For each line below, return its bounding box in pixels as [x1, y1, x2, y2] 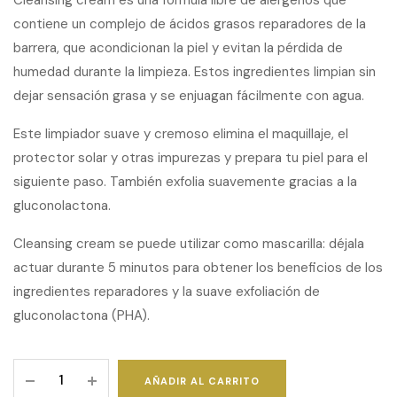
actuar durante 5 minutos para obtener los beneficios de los [13, 259, 383, 276]
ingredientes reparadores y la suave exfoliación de [13, 283, 320, 300]
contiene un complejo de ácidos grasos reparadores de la [13, 15, 366, 33]
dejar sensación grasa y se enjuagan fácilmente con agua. [13, 87, 364, 105]
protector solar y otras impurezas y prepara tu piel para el [13, 149, 368, 167]
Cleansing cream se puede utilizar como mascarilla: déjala [13, 235, 364, 253]
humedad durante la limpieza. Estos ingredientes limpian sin [13, 63, 376, 81]
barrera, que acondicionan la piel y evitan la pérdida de [13, 39, 343, 57]
